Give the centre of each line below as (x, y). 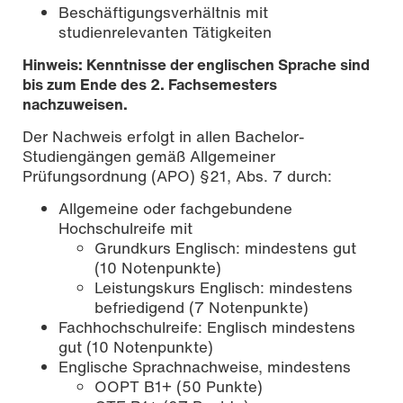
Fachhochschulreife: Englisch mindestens (207, 327)
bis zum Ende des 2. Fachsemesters (150, 85)
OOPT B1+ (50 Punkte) (179, 387)
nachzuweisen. (75, 104)
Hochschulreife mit (125, 228)
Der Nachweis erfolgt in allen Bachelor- (163, 137)
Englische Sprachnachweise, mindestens (205, 367)
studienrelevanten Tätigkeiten (165, 32)
